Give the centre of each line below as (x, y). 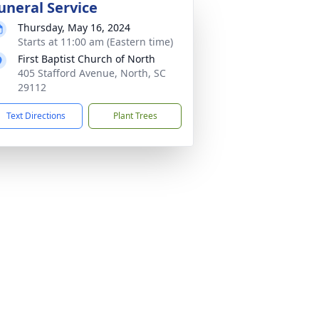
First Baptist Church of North (87, 59)
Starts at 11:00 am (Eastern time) (95, 42)
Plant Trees (135, 116)
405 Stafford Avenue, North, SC (92, 73)
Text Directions (36, 116)
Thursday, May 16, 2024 (74, 27)
